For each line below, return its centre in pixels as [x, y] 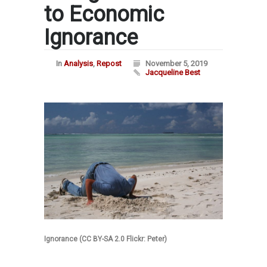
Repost [109, 63]
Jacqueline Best [173, 72]
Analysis [78, 63]
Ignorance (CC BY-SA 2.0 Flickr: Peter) [105, 239]
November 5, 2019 [176, 63]
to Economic [104, 14]
